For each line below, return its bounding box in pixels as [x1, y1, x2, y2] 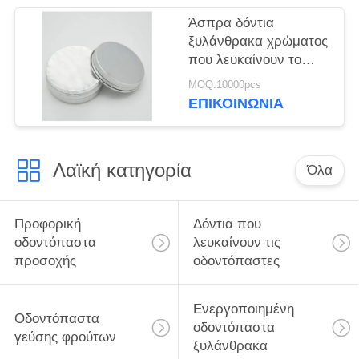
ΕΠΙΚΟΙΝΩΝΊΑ [188, 95, 284, 112]
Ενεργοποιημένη [192, 301, 294, 317]
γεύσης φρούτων [14, 329, 116, 345]
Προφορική [14, 216, 81, 232]
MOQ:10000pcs [188, 79, 262, 91]
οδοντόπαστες [192, 253, 280, 269]
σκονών [188, 107, 237, 123]
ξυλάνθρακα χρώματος [188, 33, 329, 49]
